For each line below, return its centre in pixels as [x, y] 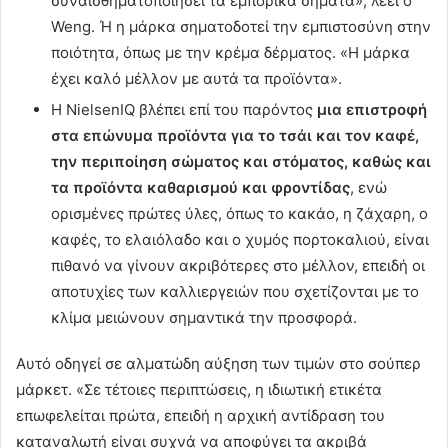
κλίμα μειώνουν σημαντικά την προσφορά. [204, 318]
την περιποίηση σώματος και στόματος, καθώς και [241, 162]
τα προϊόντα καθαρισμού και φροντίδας [200, 188]
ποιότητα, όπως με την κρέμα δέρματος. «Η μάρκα [230, 53]
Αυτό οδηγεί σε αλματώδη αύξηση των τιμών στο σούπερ [218, 364]
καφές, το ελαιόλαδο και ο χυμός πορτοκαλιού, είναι [240, 240]
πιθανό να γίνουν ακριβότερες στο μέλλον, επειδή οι [238, 266]
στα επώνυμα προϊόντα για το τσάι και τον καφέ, [235, 136]
